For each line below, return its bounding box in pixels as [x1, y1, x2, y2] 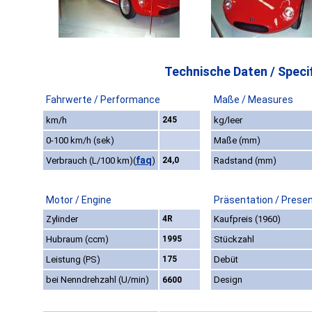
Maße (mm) [214, 135, 260, 146]
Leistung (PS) [46, 254, 100, 265]
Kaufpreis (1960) [214, 214, 281, 225]
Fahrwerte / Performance [46, 94, 160, 106]
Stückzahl [214, 234, 254, 245]
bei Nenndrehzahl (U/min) [46, 274, 149, 286]
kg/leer [214, 115, 242, 126]
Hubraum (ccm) [46, 234, 109, 245]
